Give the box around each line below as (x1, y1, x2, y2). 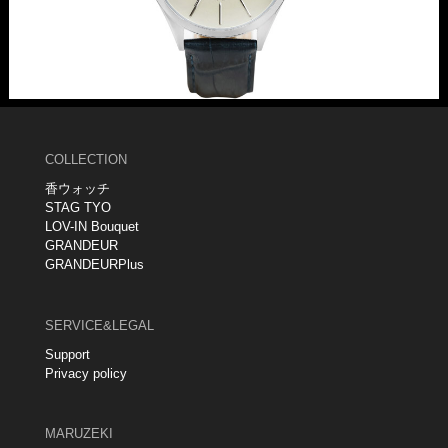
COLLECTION (44, 152, 127, 168)
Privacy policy (44, 365, 127, 381)
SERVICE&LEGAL (44, 317, 154, 333)
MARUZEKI (44, 425, 113, 441)
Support (44, 346, 90, 362)
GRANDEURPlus (44, 257, 144, 273)
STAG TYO (44, 200, 111, 216)
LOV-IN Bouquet (44, 219, 139, 235)
